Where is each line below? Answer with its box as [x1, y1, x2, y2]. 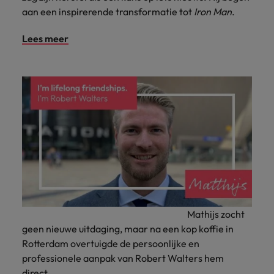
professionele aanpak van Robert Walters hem [22, 251, 224, 264]
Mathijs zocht [22, 207, 245, 220]
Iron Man [194, 6, 232, 18]
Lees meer [22, 32, 68, 45]
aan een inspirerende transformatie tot [22, 6, 194, 18]
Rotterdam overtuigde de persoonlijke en [22, 237, 199, 250]
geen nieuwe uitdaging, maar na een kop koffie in [22, 222, 234, 235]
